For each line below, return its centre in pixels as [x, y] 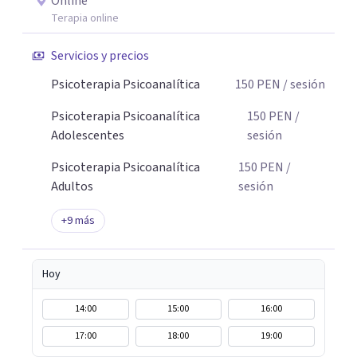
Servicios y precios [100, 56]
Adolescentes [88, 135]
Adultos [72, 186]
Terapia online [85, 18]
